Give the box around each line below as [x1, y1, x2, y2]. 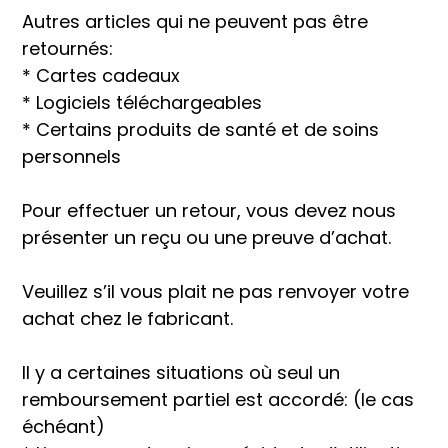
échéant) [22, 414, 105, 439]
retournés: [22, 36, 113, 61]
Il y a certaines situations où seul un [22, 360, 340, 385]
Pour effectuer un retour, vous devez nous [22, 198, 396, 223]
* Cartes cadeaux [22, 63, 180, 88]
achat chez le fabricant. [22, 306, 233, 331]
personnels [22, 144, 121, 169]
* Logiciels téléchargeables [22, 90, 262, 115]
